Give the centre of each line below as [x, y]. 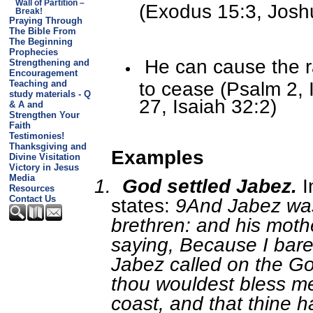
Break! [29, 11]
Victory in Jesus [44, 167]
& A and [26, 104]
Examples [157, 158]
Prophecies [33, 52]
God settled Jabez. [209, 186]
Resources [31, 188]
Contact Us [32, 199]
